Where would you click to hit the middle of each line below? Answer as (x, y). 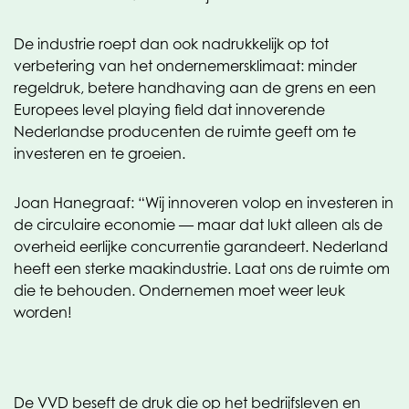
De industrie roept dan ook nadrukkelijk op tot (171, 44)
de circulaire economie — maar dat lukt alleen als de (198, 225)
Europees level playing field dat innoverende (169, 110)
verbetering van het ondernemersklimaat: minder (185, 66)
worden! (43, 312)
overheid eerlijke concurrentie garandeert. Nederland (201, 246)
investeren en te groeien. (100, 153)
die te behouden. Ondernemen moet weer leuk (179, 290)
